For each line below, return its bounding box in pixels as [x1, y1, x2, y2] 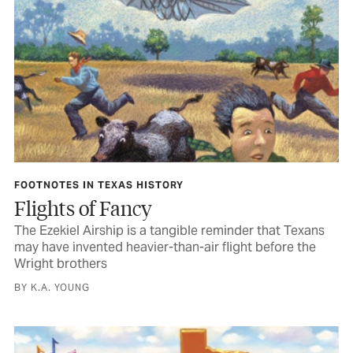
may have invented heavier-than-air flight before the [14, 239, 316, 256]
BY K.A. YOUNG [14, 281, 90, 294]
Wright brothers [14, 255, 107, 273]
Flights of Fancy [14, 195, 152, 221]
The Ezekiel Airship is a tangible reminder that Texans [14, 222, 325, 240]
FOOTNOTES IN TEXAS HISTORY [14, 179, 184, 191]
